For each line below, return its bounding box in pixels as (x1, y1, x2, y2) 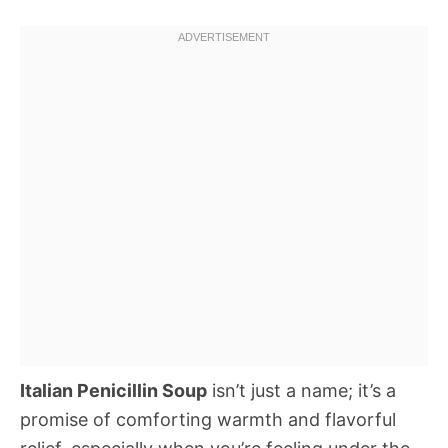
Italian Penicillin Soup (20, 380, 207, 401)
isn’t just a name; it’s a (207, 380, 396, 401)
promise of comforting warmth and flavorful (20, 409, 396, 430)
